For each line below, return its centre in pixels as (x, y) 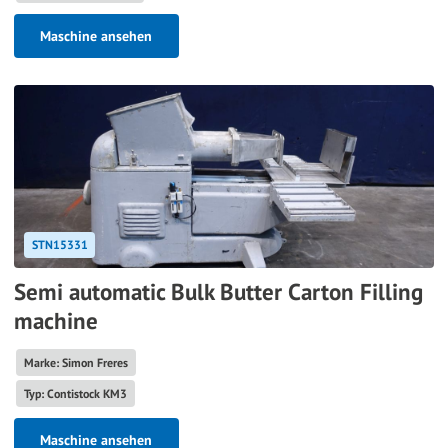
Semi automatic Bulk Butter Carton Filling (218, 291)
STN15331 (59, 244)
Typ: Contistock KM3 (75, 393)
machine (56, 320)
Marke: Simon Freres (75, 362)
